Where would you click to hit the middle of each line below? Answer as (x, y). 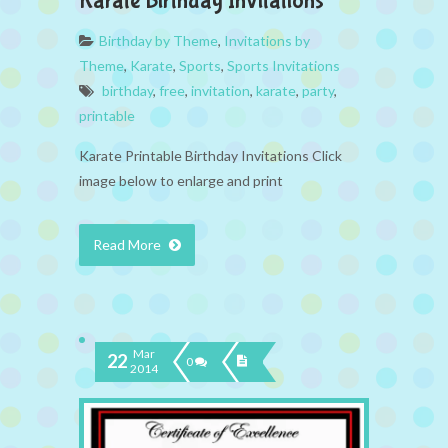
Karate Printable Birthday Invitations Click (210, 156)
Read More (128, 245)
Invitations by (267, 41)
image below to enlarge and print (181, 181)
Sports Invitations (283, 66)
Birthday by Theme (158, 41)
